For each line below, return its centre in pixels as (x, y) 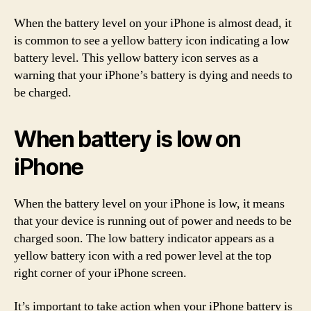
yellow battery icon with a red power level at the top (143, 256)
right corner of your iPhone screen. (100, 273)
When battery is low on (127, 139)
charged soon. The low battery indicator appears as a (144, 238)
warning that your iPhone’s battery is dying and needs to (153, 75)
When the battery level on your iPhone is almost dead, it (153, 23)
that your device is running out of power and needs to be (153, 221)
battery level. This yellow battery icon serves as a (136, 58)
